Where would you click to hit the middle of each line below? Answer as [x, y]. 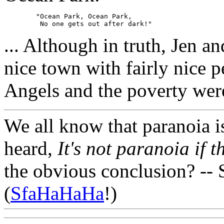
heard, [31, 148]
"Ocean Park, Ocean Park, [20, 16]
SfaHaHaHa [57, 193]
